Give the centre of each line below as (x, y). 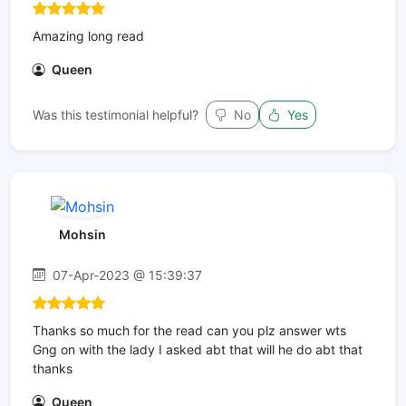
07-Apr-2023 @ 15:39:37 (126, 275)
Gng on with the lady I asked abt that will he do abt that (198, 349)
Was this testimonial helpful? (116, 114)
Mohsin (82, 234)
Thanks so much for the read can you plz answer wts (189, 330)
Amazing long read (88, 35)
